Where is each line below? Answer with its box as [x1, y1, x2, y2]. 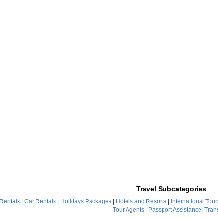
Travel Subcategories [136, 185, 206, 193]
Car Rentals [24, 198, 56, 205]
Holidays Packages [60, 198, 113, 205]
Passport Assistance [148, 206, 201, 213]
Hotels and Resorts [116, 198, 166, 205]
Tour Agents [113, 206, 144, 213]
